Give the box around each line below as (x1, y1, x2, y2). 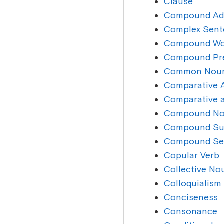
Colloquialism (164, 178, 221, 188)
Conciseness (164, 192, 218, 202)
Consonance (164, 206, 217, 216)
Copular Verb (164, 150, 219, 160)
